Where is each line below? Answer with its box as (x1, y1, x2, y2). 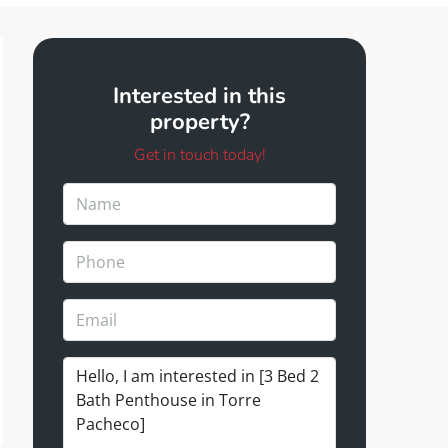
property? (149, 107, 250, 138)
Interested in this (113, 81, 286, 112)
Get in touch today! (133, 144, 266, 167)
